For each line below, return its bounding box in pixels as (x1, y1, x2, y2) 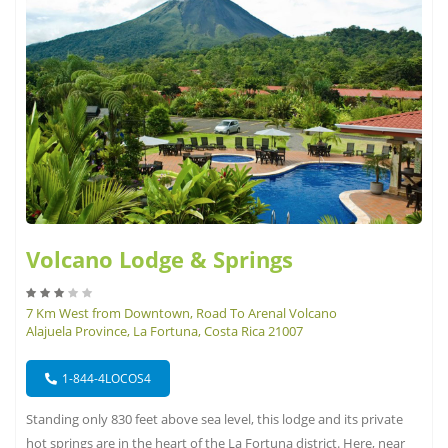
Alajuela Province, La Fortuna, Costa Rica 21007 (26, 322, 303, 341)
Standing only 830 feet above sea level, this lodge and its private (26, 410, 403, 429)
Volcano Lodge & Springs (26, 244, 293, 275)
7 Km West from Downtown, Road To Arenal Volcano (26, 304, 337, 323)
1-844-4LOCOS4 (62, 370, 151, 388)
